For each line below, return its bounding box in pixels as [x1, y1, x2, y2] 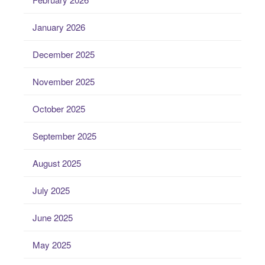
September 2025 [33, 130, 96, 143]
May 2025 [33, 238, 71, 251]
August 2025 [33, 157, 81, 170]
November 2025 [33, 75, 95, 88]
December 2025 [33, 48, 95, 61]
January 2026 [33, 21, 85, 34]
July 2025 [33, 184, 70, 197]
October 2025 [33, 102, 85, 115]
